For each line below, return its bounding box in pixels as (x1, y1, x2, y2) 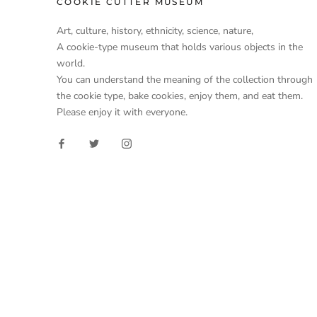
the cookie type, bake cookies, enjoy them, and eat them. (57, 89, 303, 103)
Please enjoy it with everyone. (57, 105, 188, 119)
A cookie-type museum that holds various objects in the (57, 40, 303, 54)
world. (57, 57, 85, 70)
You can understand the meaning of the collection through (57, 73, 313, 86)
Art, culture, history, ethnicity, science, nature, (57, 24, 253, 38)
